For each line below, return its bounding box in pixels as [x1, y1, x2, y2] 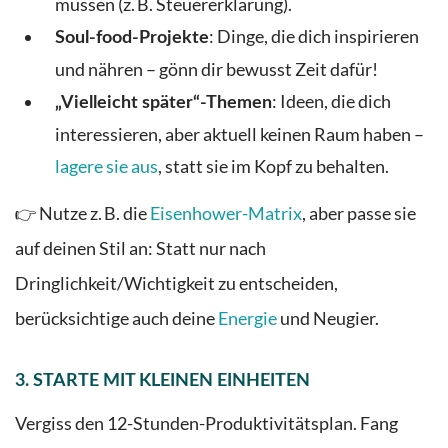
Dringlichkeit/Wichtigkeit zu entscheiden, [15, 272, 338, 294]
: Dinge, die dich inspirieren [209, 26, 419, 48]
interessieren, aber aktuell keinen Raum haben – [55, 124, 424, 146]
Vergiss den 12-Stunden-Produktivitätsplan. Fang [15, 412, 398, 434]
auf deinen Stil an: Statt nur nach [15, 237, 266, 259]
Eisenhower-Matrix [150, 202, 302, 224]
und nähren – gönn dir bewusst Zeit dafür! [55, 59, 378, 81]
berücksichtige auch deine [15, 307, 218, 329]
